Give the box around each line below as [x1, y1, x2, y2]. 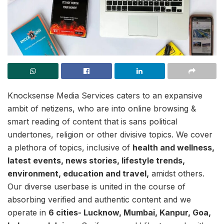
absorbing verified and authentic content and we [7, 194, 191, 204]
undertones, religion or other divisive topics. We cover [7, 129, 212, 139]
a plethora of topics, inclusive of [7, 142, 132, 152]
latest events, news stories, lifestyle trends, [7, 155, 185, 165]
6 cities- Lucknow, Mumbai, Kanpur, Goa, [48, 207, 211, 217]
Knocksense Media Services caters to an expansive [7, 90, 202, 100]
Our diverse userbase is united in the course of [7, 181, 185, 191]
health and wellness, [132, 142, 214, 152]
